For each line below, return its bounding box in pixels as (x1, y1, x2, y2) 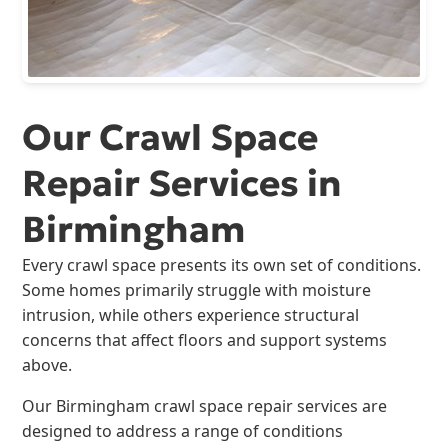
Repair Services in (22, 160, 343, 206)
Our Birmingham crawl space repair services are (22, 394, 388, 417)
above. (22, 353, 73, 376)
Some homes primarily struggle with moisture (22, 278, 372, 301)
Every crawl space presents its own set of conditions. (22, 253, 422, 276)
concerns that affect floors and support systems (22, 328, 388, 351)
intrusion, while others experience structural (22, 303, 360, 326)
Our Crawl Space (22, 114, 319, 160)
